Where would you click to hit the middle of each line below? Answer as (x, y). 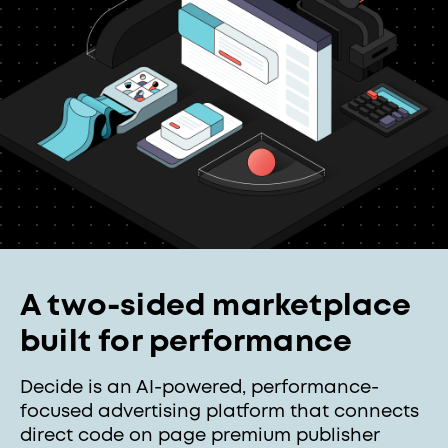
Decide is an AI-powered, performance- (199, 387)
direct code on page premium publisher (199, 435)
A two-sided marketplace (216, 306)
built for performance (186, 342)
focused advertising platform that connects (219, 411)
